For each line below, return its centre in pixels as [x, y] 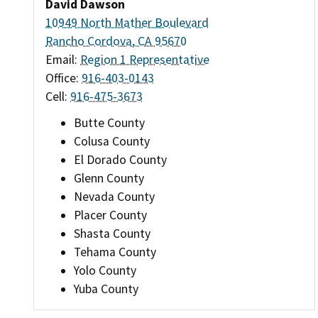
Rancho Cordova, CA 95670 [116, 41]
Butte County [109, 123]
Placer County [110, 215]
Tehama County [115, 252]
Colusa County [112, 142]
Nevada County [114, 197]
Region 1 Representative [145, 59]
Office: [64, 78]
